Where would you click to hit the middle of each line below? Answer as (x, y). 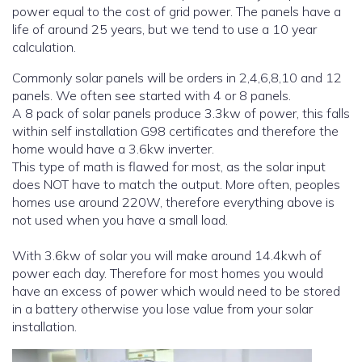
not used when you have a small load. (120, 220)
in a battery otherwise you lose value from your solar (162, 309)
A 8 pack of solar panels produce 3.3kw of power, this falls (181, 114)
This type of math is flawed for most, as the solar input (169, 167)
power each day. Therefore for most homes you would (168, 274)
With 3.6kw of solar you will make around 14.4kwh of (167, 256)
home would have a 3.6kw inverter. (113, 149)
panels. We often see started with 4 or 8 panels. (152, 96)
